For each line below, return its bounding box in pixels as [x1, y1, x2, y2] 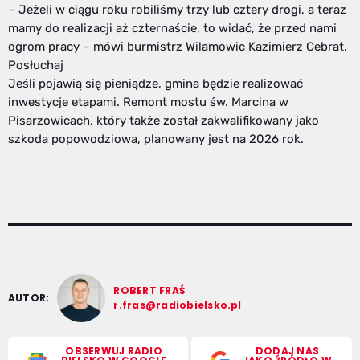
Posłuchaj [8, 58, 63, 73]
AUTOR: [8, 291, 50, 305]
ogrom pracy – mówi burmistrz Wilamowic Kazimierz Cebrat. [8, 39, 347, 55]
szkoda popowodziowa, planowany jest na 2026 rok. [8, 132, 304, 147]
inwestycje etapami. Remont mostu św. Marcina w [8, 95, 288, 110]
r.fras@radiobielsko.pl [113, 298, 242, 313]
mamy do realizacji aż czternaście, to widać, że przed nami [8, 21, 337, 36]
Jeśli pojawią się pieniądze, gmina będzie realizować [8, 76, 303, 92]
